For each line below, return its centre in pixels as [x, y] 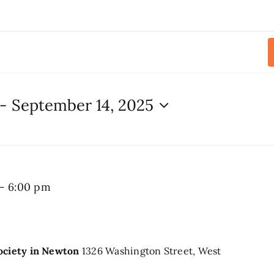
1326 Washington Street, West [151, 250]
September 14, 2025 [83, 105]
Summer [73, 187]
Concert [72, 223]
